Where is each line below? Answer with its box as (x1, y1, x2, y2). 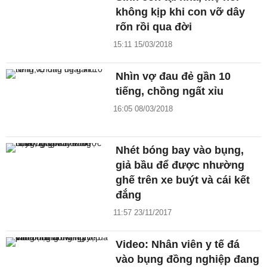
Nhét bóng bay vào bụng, (116, 144, 244, 157)
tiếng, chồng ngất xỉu (116, 85, 224, 98)
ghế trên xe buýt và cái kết (116, 174, 250, 187)
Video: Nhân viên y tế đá (116, 238, 240, 251)
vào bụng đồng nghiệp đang (116, 253, 260, 266)
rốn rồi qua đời (116, 21, 193, 33)
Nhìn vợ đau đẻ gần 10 (116, 70, 231, 83)
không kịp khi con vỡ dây (116, 6, 246, 18)
